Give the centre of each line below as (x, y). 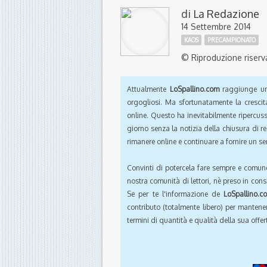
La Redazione (226, 14)
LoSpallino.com (194, 89)
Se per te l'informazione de (176, 194)
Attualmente (148, 89)
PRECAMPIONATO (232, 40)
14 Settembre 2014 (216, 27)
